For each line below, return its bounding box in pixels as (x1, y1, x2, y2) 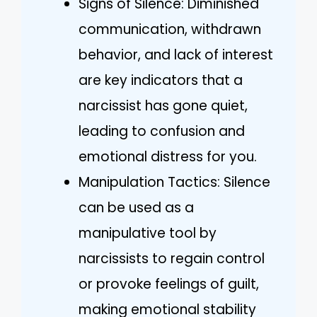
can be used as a (79, 197, 194, 217)
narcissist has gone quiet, (79, 96, 248, 115)
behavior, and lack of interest (79, 45, 273, 64)
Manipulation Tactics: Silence (79, 172, 270, 192)
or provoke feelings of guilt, (79, 274, 259, 294)
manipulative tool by (79, 223, 217, 243)
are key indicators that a (79, 70, 243, 90)
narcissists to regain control (79, 248, 265, 268)
